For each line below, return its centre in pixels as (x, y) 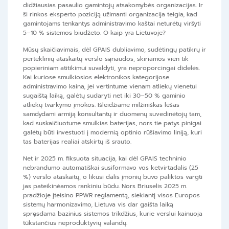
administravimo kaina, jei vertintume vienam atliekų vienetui (110, 87)
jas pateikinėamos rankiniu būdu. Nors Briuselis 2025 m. (105, 186)
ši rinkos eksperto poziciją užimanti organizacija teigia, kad (110, 15)
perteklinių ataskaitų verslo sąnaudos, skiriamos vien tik (106, 59)
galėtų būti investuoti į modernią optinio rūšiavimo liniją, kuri (112, 133)
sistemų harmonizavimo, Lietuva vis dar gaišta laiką (98, 205)
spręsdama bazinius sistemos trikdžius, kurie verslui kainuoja (113, 214)
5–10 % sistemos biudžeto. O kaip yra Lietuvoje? (94, 33)
